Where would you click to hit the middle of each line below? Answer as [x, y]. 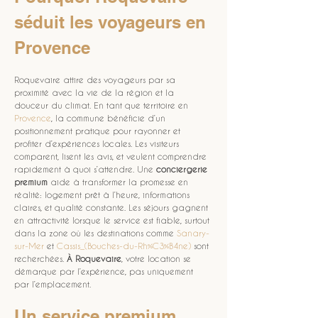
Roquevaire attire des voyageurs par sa [96, 79]
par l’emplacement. [53, 284]
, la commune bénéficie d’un [110, 118]
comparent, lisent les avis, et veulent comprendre [112, 156]
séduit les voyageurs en [113, 22]
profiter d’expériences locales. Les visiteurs [98, 143]
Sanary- [193, 233]
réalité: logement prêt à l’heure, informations [103, 194]
